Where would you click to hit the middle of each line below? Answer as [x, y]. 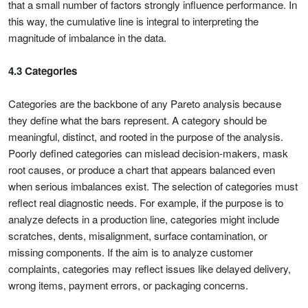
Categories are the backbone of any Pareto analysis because [145, 103]
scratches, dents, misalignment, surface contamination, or [138, 235]
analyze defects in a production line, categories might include [144, 219]
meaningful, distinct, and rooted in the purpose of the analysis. [146, 136]
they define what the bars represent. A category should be [137, 120]
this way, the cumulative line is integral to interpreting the [133, 21]
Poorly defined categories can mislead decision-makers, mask [148, 153]
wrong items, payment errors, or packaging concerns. [128, 285]
